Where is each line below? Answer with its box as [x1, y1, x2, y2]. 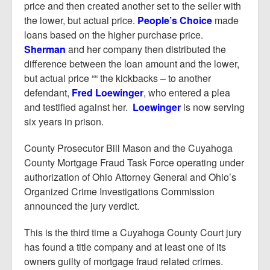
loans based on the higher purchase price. [24, 28, 203, 42]
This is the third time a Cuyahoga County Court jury [24, 225, 242, 239]
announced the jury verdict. [24, 199, 139, 213]
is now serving [181, 100, 245, 114]
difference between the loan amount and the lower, [24, 57, 239, 71]
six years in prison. [24, 115, 104, 128]
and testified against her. [24, 100, 133, 114]
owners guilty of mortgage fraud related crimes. [24, 254, 223, 268]
